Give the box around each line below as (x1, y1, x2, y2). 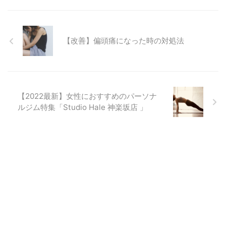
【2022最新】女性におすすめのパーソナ (18, 91, 157, 101)
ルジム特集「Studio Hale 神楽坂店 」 (18, 102, 147, 112)
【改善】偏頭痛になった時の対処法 (63, 36, 184, 46)
